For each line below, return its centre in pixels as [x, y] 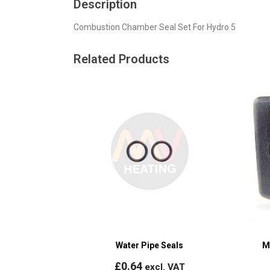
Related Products [121, 59]
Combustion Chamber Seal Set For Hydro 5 [155, 27]
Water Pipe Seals [150, 246]
